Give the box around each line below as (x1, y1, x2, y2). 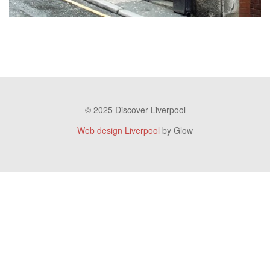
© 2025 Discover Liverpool (84, 103, 186, 116)
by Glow (160, 124, 193, 136)
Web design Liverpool (77, 124, 160, 136)
